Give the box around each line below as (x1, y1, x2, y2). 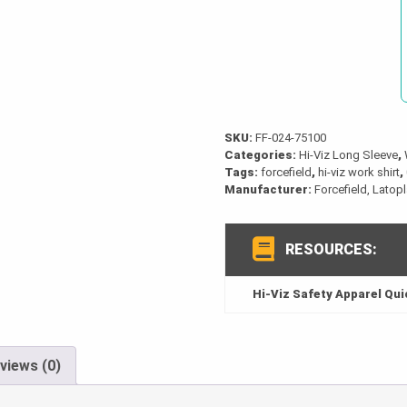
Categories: (224, 148, 300, 163)
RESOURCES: (285, 241, 378, 259)
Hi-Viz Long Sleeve (299, 148, 399, 163)
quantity (223, 51, 273, 66)
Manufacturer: (224, 183, 315, 197)
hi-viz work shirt (318, 165, 401, 180)
